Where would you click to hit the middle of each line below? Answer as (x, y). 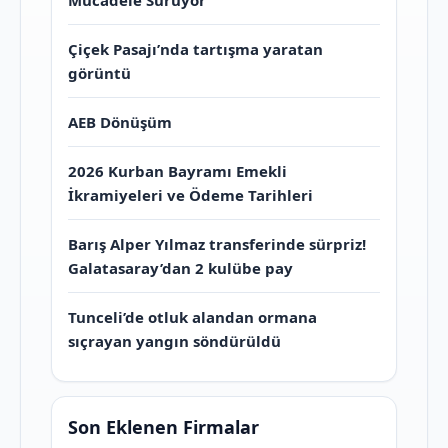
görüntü (99, 73)
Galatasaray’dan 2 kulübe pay (180, 268)
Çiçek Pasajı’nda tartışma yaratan (195, 49)
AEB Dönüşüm (120, 122)
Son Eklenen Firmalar (163, 427)
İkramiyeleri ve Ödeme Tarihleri (190, 195)
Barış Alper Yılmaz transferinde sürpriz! (217, 244)
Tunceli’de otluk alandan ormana (192, 317)
